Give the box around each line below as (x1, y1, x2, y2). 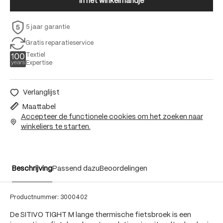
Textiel (26, 52, 45, 58)
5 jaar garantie (26, 24, 70, 30)
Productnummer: (10, 195, 60, 200)
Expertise (26, 60, 52, 66)
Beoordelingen (100, 165, 147, 172)
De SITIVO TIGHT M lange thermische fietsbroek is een (10, 212, 191, 219)
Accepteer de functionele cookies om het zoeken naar (20, 113, 203, 120)
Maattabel (22, 104, 56, 111)
